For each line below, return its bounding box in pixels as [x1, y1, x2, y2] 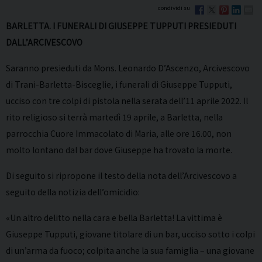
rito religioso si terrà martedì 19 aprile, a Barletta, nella [6, 111, 223, 123]
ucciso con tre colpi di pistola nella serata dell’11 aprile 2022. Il [6, 94, 248, 106]
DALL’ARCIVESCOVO [6, 36, 82, 48]
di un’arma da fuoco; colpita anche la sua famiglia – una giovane [6, 244, 254, 256]
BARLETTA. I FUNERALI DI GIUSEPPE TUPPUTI [6, 19, 188, 32]
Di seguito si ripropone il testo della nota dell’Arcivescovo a [6, 169, 237, 181]
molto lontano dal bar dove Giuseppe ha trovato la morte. [6, 143, 232, 156]
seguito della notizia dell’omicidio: [6, 185, 140, 198]
